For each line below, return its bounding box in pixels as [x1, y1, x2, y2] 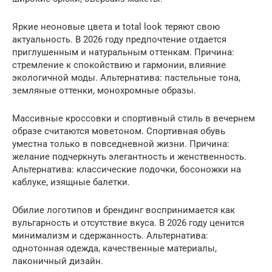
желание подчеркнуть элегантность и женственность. [12, 151, 246, 162]
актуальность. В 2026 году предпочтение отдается [12, 34, 226, 45]
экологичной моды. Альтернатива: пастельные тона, [12, 72, 240, 83]
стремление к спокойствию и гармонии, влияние [12, 59, 226, 70]
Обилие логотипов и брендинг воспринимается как [12, 205, 235, 216]
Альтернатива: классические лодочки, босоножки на [12, 164, 241, 175]
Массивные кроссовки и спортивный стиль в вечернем [12, 113, 255, 124]
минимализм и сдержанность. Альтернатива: [12, 230, 208, 241]
